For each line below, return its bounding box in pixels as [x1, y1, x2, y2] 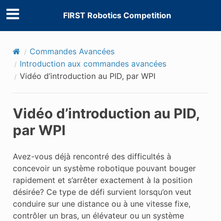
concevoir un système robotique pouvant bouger [12, 163, 196, 173]
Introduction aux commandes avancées [19, 58, 166, 69]
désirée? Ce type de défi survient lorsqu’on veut [12, 186, 191, 197]
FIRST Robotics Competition [63, 10, 171, 21]
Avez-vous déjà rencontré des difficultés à [12, 151, 171, 161]
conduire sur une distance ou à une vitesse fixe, [12, 198, 190, 209]
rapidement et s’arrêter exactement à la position [12, 175, 192, 185]
